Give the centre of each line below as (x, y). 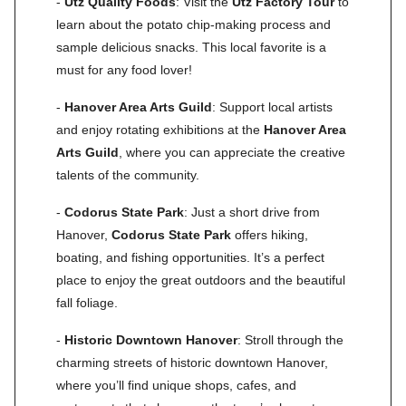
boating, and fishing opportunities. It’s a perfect (190, 257)
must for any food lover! (124, 69)
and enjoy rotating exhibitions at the (160, 129)
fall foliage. (87, 302)
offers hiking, (270, 234)
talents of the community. (128, 174)
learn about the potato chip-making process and (193, 24)
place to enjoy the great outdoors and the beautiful (201, 280)
